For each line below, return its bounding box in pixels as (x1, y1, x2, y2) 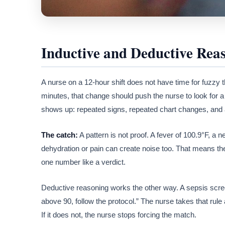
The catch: (41, 130, 78, 139)
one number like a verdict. (41, 157, 126, 166)
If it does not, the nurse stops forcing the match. (41, 210, 196, 219)
